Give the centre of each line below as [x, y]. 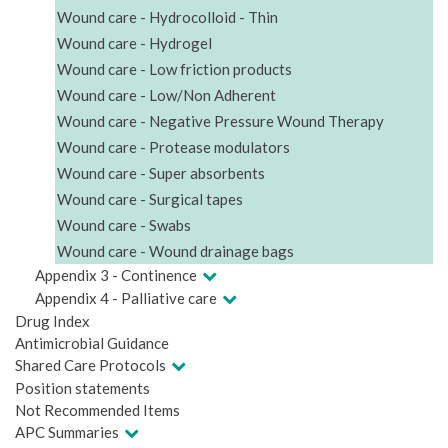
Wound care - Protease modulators [173, 146]
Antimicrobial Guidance [92, 342]
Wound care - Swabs [124, 224]
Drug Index [52, 320]
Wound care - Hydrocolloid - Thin [167, 16]
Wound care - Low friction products [174, 68]
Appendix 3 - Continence [116, 274]
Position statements [82, 387]
